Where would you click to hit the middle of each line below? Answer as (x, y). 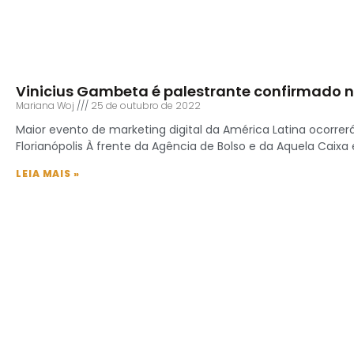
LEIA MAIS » (48, 173)
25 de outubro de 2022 (145, 105)
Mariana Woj (46, 105)
